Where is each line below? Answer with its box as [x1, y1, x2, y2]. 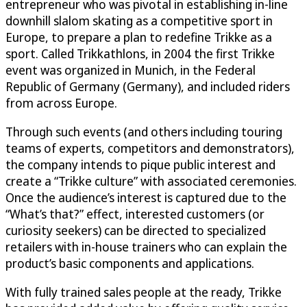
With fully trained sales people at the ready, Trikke [5, 283, 282, 300]
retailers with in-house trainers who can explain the [5, 238, 287, 255]
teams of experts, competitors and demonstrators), [5, 139, 295, 156]
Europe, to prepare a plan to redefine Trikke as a [5, 28, 272, 45]
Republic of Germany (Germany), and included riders [5, 77, 290, 95]
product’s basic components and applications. [5, 254, 254, 271]
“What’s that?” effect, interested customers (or [5, 205, 265, 222]
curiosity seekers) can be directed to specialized [5, 221, 266, 238]
